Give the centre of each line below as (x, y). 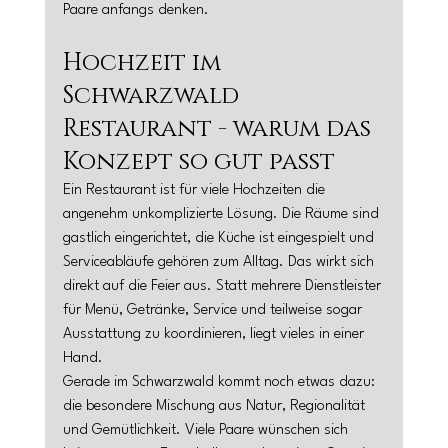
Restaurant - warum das (219, 129)
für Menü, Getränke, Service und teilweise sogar (214, 310)
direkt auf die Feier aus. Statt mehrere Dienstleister (223, 286)
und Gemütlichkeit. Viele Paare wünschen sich (207, 430)
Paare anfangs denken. (135, 10)
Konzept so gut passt (198, 162)
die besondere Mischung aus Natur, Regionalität (215, 406)
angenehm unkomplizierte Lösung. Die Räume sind (222, 214)
